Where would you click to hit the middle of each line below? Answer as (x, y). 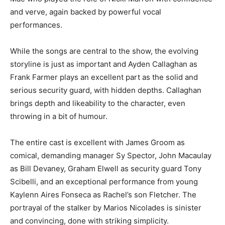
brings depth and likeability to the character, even (98, 103)
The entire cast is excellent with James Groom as (97, 142)
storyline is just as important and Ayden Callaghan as (104, 64)
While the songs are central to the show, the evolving (104, 51)
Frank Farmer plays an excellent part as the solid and (104, 77)
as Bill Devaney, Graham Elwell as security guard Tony (106, 168)
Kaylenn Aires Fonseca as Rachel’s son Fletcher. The (103, 194)
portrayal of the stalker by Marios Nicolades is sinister (106, 207)
